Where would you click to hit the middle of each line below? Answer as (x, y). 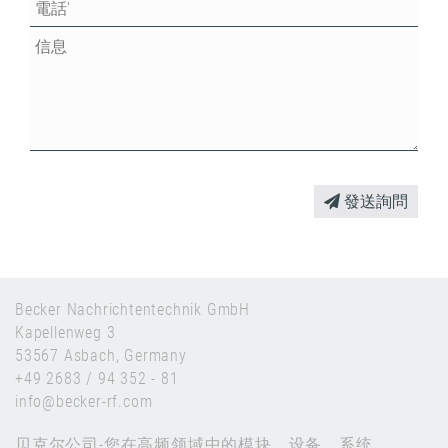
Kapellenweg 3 (65, 332)
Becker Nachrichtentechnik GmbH (132, 309)
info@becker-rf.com (84, 401)
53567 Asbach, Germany (101, 355)
